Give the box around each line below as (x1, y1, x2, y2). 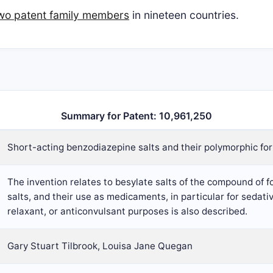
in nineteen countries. (129, 9, 239, 21)
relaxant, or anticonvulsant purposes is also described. (7, 205, 247, 217)
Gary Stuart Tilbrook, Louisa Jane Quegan (7, 240, 193, 252)
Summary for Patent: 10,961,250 (61, 110, 212, 122)
